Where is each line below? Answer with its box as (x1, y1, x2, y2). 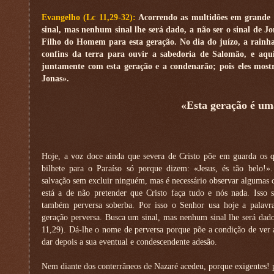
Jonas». (42, 73, 69, 83)
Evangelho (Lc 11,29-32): (42, 12, 139, 22)
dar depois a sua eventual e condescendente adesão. (42, 237, 217, 246)
